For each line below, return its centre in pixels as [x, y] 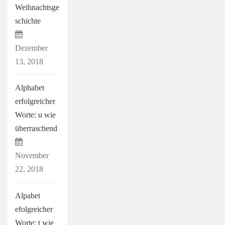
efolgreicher [34, 209]
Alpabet [28, 195]
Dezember [31, 48]
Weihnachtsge [37, 7]
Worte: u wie [35, 115]
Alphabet [30, 88]
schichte [28, 21]
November [32, 156]
